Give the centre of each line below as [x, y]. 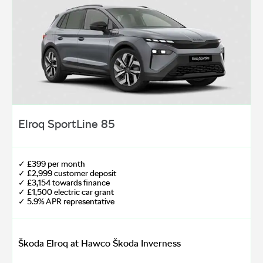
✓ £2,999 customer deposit [67, 173]
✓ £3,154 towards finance [64, 183]
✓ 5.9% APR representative [66, 202]
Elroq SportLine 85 [67, 124]
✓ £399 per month [52, 164]
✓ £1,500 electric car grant [66, 192]
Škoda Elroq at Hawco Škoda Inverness [100, 244]
